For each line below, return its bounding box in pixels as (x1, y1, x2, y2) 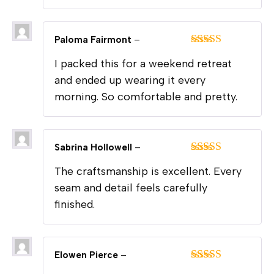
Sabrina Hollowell (54, 141, 135, 153)
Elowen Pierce (54, 249, 120, 261)
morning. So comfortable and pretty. (54, 89, 237, 103)
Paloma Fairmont (54, 34, 134, 45)
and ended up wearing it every (54, 73, 206, 87)
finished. (54, 197, 95, 211)
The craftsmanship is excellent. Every (54, 164, 242, 178)
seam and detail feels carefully (54, 180, 207, 194)
